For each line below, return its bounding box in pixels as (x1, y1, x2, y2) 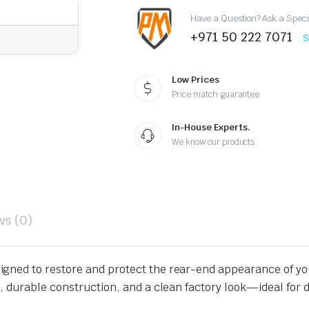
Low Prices (172, 74, 219, 86)
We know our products (172, 137, 255, 148)
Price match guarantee (172, 89, 260, 101)
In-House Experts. (172, 121, 250, 134)
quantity (156, 1, 191, 14)
